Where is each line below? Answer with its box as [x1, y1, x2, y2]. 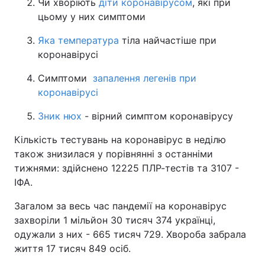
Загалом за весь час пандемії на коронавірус [14, 200, 227, 212]
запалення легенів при [90, 72, 196, 84]
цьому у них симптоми [38, 11, 146, 22]
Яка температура [38, 34, 119, 46]
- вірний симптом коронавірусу [82, 110, 233, 122]
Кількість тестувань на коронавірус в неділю [14, 134, 226, 146]
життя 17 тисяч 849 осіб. [14, 243, 131, 254]
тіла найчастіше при [119, 34, 216, 46]
